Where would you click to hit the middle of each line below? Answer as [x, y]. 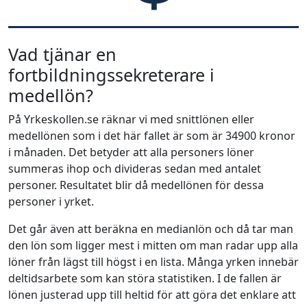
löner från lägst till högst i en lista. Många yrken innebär [153, 262]
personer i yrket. [51, 201]
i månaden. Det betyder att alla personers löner [131, 152]
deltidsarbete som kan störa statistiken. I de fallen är [145, 278]
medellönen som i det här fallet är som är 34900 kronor [152, 136]
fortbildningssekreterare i [111, 75]
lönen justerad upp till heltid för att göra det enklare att [152, 295]
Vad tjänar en [62, 54]
